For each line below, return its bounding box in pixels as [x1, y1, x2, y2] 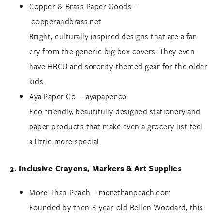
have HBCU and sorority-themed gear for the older [29, 60, 207, 72]
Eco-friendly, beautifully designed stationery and [29, 105, 201, 117]
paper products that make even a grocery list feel [29, 120, 203, 132]
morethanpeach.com [99, 186, 171, 199]
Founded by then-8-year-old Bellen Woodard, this [29, 201, 203, 214]
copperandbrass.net [31, 15, 102, 27]
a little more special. [29, 135, 101, 147]
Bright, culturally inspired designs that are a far [29, 30, 196, 42]
